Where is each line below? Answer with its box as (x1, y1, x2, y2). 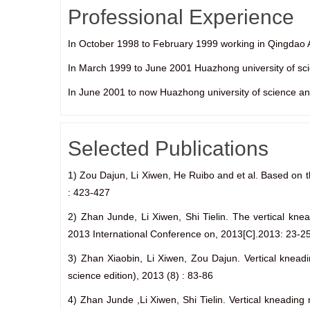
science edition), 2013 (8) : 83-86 (68, 270, 213, 281)
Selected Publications (68, 137, 268, 160)
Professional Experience (68, 6, 294, 28)
